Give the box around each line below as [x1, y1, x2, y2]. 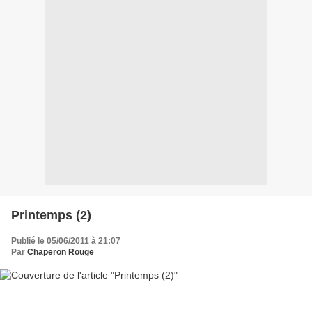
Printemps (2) [11, 208, 91, 222]
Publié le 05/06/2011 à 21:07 [11, 235, 120, 246]
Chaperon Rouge [27, 247, 94, 257]
